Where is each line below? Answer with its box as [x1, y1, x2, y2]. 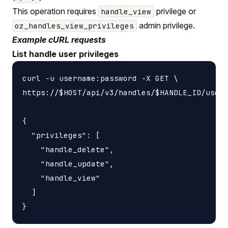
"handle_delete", [22, 144, 114, 154]
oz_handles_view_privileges [15, 20, 134, 31]
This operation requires [12, 6, 98, 16]
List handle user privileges [12, 48, 119, 59]
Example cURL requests [12, 34, 106, 45]
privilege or [154, 6, 196, 16]
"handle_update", [22, 158, 114, 168]
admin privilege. [136, 20, 195, 31]
